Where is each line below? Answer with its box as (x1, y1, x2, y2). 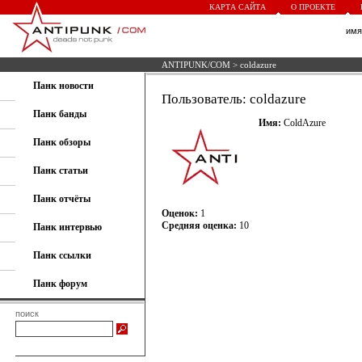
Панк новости (33, 80, 94, 91)
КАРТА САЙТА (209, 2, 266, 11)
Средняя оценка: (162, 220, 237, 231)
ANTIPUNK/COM (162, 60, 230, 69)
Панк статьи (33, 165, 88, 176)
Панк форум (33, 278, 87, 289)
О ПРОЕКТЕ (291, 2, 335, 11)
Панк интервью (33, 221, 102, 233)
